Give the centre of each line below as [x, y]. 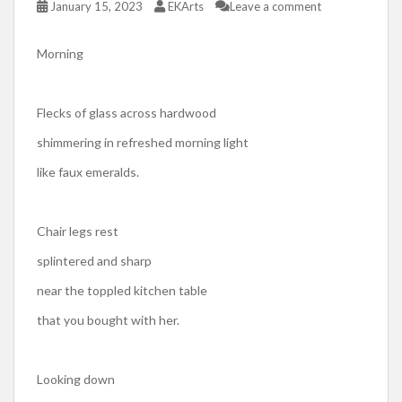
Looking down [76, 379]
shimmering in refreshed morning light [143, 142]
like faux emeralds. [88, 171]
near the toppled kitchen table [122, 290]
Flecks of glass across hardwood [127, 112]
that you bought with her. [108, 319]
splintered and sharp [94, 260]
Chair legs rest [78, 231]
